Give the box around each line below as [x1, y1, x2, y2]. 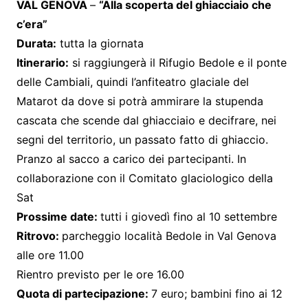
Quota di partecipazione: [16, 286, 151, 300]
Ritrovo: [16, 228, 62, 243]
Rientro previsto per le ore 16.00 [16, 267, 184, 281]
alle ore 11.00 [16, 247, 84, 262]
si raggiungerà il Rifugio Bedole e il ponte [68, 55, 287, 69]
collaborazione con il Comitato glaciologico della [16, 170, 273, 185]
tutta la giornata [56, 36, 144, 50]
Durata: [16, 36, 56, 50]
